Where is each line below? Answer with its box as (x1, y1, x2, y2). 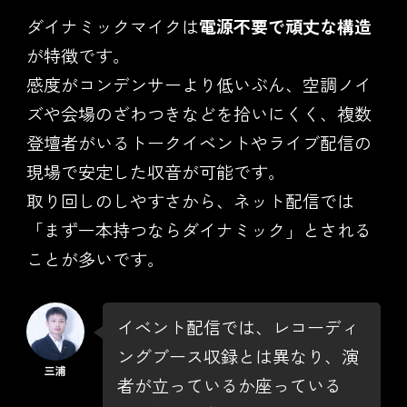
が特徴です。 (25, 42, 130, 67)
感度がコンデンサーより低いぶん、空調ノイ (25, 71, 372, 96)
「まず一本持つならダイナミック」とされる (25, 216, 372, 242)
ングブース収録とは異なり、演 (116, 342, 359, 368)
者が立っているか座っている (116, 372, 342, 397)
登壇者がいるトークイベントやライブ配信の (25, 129, 372, 154)
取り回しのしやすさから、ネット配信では (25, 187, 354, 213)
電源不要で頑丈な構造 (198, 13, 372, 38)
